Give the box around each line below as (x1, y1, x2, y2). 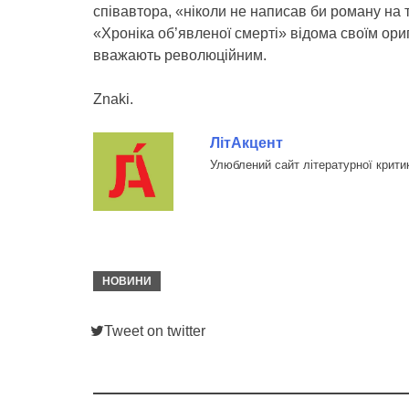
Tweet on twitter (104, 323, 205, 340)
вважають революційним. (93, 47, 267, 63)
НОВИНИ (102, 275, 152, 288)
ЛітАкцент (209, 135, 283, 151)
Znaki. (93, 91, 133, 107)
